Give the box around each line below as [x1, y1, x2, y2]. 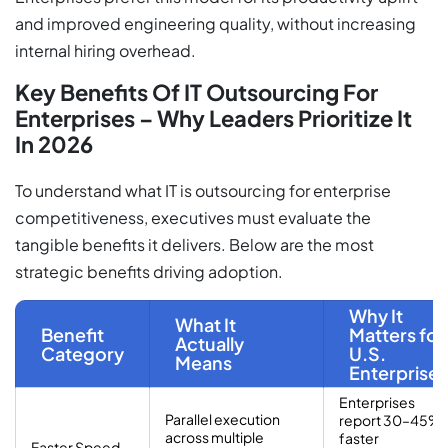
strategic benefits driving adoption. [15, 260, 283, 282]
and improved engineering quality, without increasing [15, 12, 416, 34]
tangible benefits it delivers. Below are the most [15, 233, 374, 255]
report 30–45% [339, 410, 442, 429]
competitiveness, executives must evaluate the [15, 206, 371, 228]
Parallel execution [165, 409, 280, 428]
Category [41, 341, 124, 365]
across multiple [165, 427, 264, 446]
